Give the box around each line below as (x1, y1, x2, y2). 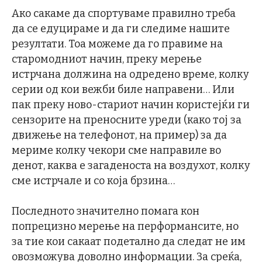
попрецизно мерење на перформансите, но (12, 220, 239, 233)
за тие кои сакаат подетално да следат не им (12, 235, 246, 249)
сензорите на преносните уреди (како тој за (12, 113, 242, 127)
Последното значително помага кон (12, 205, 199, 218)
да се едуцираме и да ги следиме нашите (12, 22, 230, 36)
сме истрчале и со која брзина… (12, 174, 175, 188)
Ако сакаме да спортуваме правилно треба (12, 7, 236, 20)
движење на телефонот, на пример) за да (12, 129, 227, 142)
